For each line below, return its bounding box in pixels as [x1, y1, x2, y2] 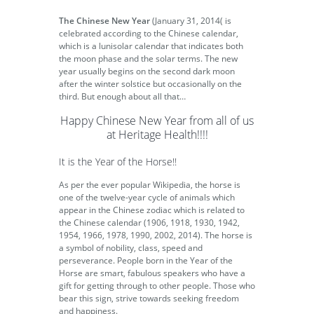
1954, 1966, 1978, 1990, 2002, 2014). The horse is [59, 229, 252, 242]
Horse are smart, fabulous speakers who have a [59, 267, 245, 280]
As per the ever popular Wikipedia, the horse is [59, 179, 240, 191]
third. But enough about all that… [59, 90, 186, 103]
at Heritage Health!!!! [106, 127, 208, 143]
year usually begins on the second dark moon [59, 65, 235, 78]
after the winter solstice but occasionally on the [59, 78, 242, 90]
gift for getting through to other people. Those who [59, 280, 255, 292]
